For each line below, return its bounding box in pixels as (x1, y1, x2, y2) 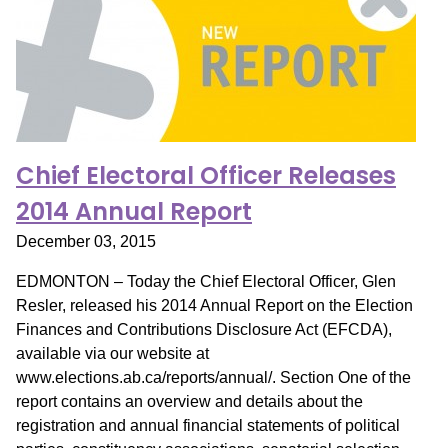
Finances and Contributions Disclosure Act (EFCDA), (16, 321, 392, 338)
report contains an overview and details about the (16, 393, 363, 410)
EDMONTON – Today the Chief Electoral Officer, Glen (16, 273, 396, 290)
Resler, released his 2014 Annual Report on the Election (16, 297, 413, 314)
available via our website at (16, 345, 209, 362)
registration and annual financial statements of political (16, 417, 400, 434)
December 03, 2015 (16, 233, 156, 250)
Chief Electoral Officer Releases (16, 159, 396, 192)
